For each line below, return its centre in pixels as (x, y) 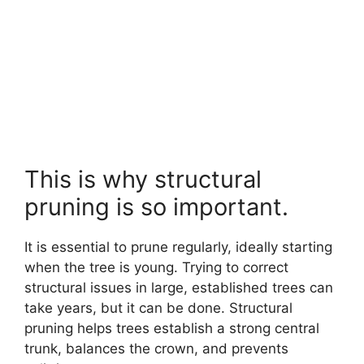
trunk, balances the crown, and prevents (156, 349)
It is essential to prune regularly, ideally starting (178, 247)
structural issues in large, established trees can (179, 288)
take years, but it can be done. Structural (158, 308)
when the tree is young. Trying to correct (156, 268)
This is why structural (143, 180)
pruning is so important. (156, 207)
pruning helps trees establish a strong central (172, 329)
